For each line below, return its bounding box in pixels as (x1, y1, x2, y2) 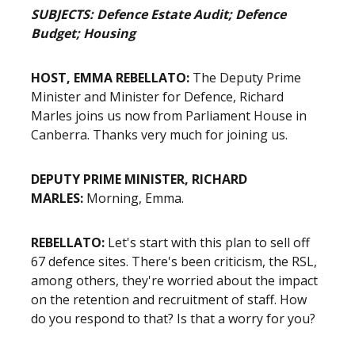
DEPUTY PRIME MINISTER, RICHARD (31, 170, 247, 188)
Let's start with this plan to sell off (105, 234, 310, 251)
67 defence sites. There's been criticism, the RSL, (31, 253, 317, 270)
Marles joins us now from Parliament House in (31, 107, 307, 124)
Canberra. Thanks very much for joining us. (31, 126, 288, 143)
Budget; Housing (31, 25, 136, 42)
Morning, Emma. (86, 189, 184, 207)
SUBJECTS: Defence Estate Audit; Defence (31, 6, 286, 23)
